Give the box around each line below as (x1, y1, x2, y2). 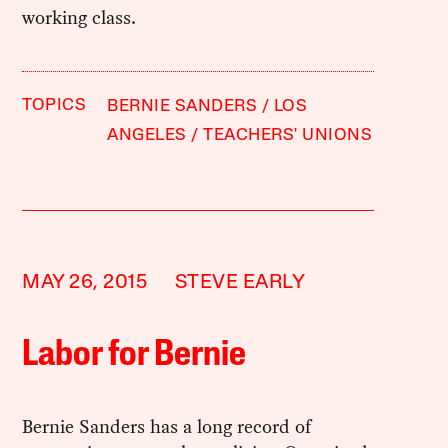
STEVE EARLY (174, 273, 306, 294)
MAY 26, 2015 (22, 273, 148, 294)
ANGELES (107, 127, 187, 145)
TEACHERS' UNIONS (203, 127, 373, 145)
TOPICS (22, 97, 87, 115)
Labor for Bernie (22, 338, 247, 375)
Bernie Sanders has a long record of (22, 413, 312, 441)
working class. (22, 4, 137, 32)
